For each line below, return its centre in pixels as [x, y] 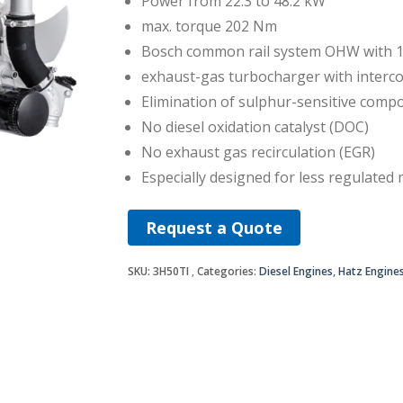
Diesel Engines [296, 271]
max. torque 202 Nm [209, 26]
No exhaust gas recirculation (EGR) [258, 152]
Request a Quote [214, 227]
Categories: [228, 271]
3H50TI [170, 271]
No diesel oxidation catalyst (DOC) [255, 126]
